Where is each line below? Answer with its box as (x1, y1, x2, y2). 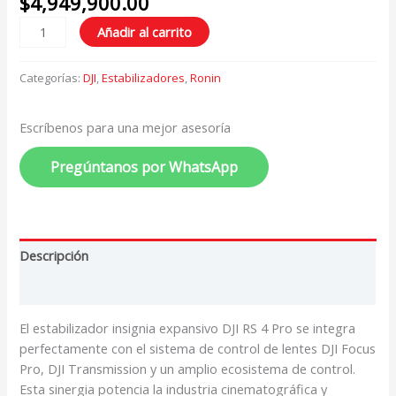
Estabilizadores (102, 69, 186, 86)
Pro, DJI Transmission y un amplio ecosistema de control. (19, 360, 356, 378)
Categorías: (19, 69, 84, 86)
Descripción (19, 246, 89, 264)
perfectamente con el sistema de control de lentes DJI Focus (19, 339, 377, 358)
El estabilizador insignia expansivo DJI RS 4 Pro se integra (19, 319, 356, 338)
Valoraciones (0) (19, 279, 115, 298)
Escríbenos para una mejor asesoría (19, 118, 232, 137)
